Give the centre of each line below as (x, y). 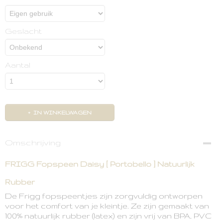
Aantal (18, 65)
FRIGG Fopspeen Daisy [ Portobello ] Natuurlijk (100, 164)
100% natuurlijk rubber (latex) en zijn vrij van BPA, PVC (108, 216)
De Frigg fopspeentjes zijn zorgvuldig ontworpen (104, 196)
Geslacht (23, 31)
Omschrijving (33, 142)
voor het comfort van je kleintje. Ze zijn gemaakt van (107, 206)
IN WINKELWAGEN (62, 112)
